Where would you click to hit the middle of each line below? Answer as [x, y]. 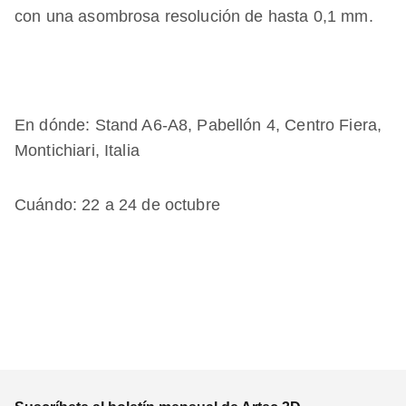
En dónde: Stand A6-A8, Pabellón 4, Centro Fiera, [198, 125]
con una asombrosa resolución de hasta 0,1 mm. [194, 16]
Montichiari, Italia [77, 150]
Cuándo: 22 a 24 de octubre [117, 205]
